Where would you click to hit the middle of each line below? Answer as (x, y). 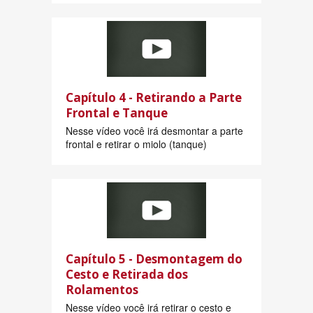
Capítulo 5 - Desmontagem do (154, 259)
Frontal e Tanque (117, 113)
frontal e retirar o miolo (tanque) (136, 144)
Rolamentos (102, 290)
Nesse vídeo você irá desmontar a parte (154, 131)
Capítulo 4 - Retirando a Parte (154, 98)
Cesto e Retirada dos (127, 275)
